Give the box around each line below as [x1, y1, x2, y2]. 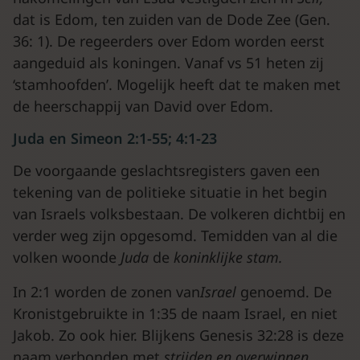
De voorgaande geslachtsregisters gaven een [13, 161, 320, 180]
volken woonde [13, 247, 121, 267]
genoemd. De [240, 282, 332, 301]
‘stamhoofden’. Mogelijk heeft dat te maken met [13, 75, 341, 94]
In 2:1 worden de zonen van [13, 282, 200, 301]
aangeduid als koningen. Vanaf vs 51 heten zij [13, 53, 324, 72]
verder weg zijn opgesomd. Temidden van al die [13, 226, 337, 245]
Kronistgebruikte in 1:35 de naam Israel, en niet [13, 304, 337, 323]
